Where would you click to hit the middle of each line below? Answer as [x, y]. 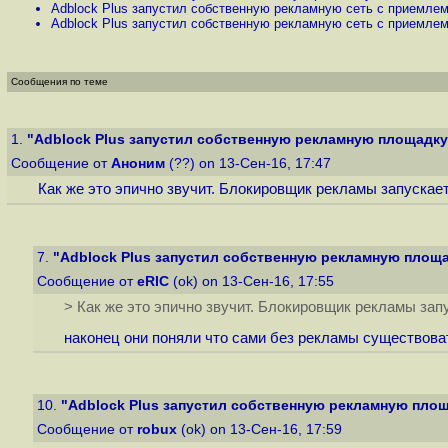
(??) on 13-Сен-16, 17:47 [250, 163]
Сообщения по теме [59, 81]
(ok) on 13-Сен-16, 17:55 [253, 281]
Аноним [138, 163]
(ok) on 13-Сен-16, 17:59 [261, 429]
